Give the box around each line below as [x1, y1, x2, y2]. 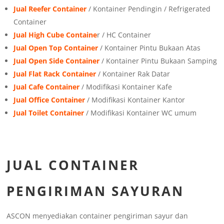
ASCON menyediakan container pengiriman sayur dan [6, 211, 188, 221]
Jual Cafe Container [13, 82, 80, 92]
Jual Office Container [13, 95, 85, 105]
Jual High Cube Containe [13, 30, 97, 40]
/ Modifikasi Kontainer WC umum [84, 108, 197, 118]
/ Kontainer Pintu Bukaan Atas [98, 43, 201, 53]
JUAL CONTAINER [6, 156, 139, 174]
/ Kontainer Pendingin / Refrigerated [86, 4, 211, 14]
